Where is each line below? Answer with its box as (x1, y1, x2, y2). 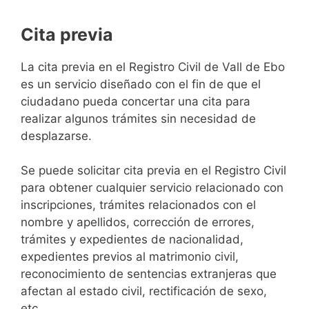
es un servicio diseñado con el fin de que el (21, 77, 261, 91)
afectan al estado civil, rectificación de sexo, (21, 284, 267, 299)
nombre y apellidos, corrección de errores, (21, 215, 255, 230)
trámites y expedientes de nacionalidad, (21, 232, 243, 247)
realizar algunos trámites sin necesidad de (21, 111, 256, 126)
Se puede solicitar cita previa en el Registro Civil (21, 163, 286, 178)
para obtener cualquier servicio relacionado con (21, 181, 283, 195)
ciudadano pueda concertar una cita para (21, 94, 250, 108)
